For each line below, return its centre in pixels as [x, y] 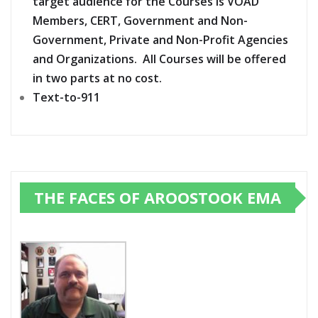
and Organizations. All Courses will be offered [159, 59]
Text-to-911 [66, 98]
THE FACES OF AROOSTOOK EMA [158, 198]
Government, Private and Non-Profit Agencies [160, 40]
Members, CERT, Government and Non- [140, 21]
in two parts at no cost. [97, 78]
